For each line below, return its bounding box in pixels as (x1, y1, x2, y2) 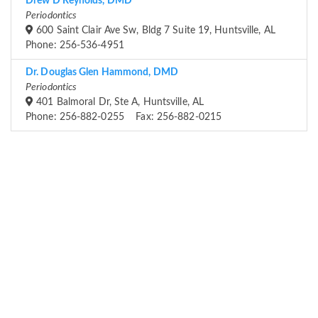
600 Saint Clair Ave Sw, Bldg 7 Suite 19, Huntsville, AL (33, 26, 275, 36)
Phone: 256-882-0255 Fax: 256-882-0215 (26, 112, 221, 123)
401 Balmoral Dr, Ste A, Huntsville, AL (33, 97, 204, 108)
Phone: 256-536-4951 (26, 40, 124, 51)
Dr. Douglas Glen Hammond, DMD (26, 67, 178, 78)
